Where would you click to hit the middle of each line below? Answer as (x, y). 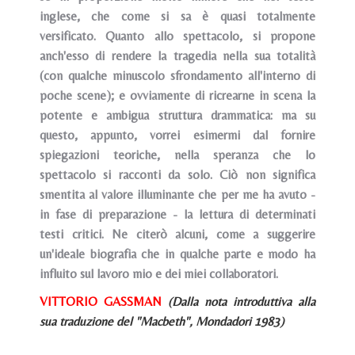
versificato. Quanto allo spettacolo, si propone (177, 36)
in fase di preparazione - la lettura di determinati (177, 214)
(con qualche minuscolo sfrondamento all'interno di (177, 76)
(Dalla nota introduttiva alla (242, 302)
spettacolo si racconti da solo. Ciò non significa (177, 175)
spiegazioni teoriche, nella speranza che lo (177, 155)
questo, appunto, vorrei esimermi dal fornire (177, 135)
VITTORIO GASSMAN (104, 302)
